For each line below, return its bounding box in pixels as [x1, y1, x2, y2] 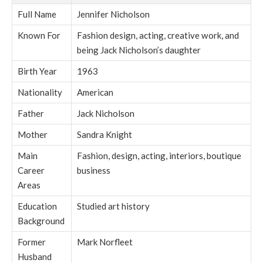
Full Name [18, 8, 56, 19]
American [77, 86, 113, 97]
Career [18, 164, 45, 176]
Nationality [18, 86, 62, 97]
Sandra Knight [77, 129, 132, 140]
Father [18, 107, 44, 119]
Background [18, 215, 65, 226]
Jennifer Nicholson [77, 8, 150, 19]
